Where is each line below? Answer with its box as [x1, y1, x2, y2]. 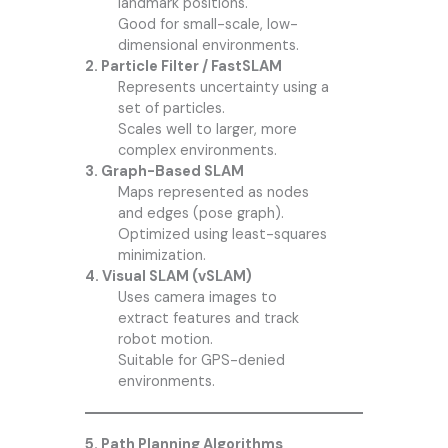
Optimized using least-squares [117, 224, 327, 244]
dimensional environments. [117, 35, 299, 55]
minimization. [117, 245, 206, 265]
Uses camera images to [117, 287, 277, 307]
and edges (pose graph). [117, 203, 284, 223]
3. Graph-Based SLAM [84, 161, 244, 181]
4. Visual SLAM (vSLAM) [84, 266, 252, 286]
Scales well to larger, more [117, 119, 297, 139]
